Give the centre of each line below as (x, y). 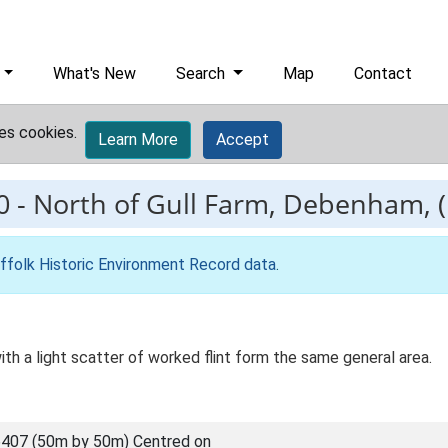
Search (203, 73)
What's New (95, 73)
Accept (242, 139)
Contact (383, 73)
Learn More (138, 139)
